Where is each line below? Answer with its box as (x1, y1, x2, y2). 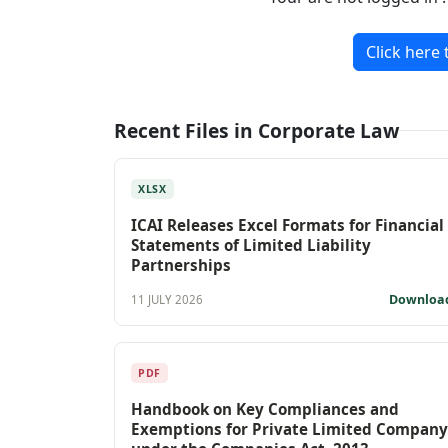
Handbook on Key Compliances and (131, 398, 399, 419)
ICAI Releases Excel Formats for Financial (131, 214, 444, 235)
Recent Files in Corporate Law (114, 116, 399, 144)
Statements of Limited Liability (131, 234, 371, 255)
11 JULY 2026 (131, 292, 203, 308)
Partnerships (131, 254, 231, 275)
